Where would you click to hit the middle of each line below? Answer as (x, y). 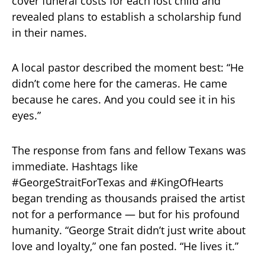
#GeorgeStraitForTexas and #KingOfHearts (118, 182)
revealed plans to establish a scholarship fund (127, 17)
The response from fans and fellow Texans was (129, 151)
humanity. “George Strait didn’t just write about (129, 230)
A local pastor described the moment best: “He (128, 68)
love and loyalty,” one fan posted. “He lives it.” (125, 246)
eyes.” (26, 116)
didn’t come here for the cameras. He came (119, 84)
